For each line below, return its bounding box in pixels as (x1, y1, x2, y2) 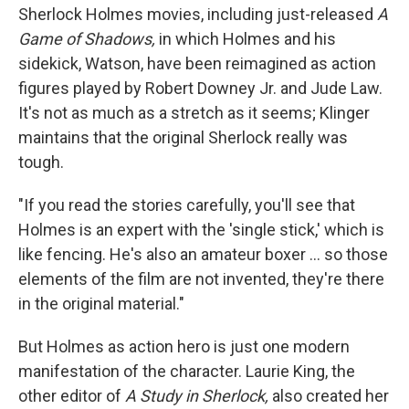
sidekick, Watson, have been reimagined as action (18, 54, 376, 73)
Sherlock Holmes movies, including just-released (18, 5, 377, 24)
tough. (18, 152, 64, 172)
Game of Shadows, (18, 29, 155, 48)
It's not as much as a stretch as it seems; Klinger (18, 103, 370, 122)
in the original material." (18, 294, 184, 313)
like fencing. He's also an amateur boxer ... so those (18, 245, 388, 264)
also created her (268, 386, 389, 405)
